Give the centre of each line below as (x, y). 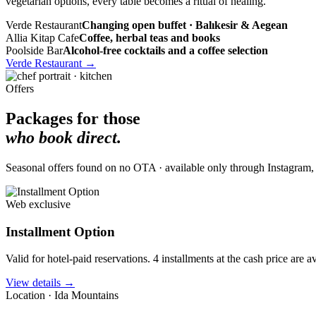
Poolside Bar (34, 50)
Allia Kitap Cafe (42, 38)
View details (33, 283)
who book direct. (63, 137)
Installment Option (60, 231)
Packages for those (73, 118)
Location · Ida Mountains (62, 296)
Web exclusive (38, 204)
